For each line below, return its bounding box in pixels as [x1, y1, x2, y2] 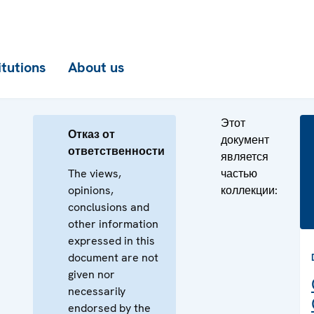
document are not [68, 250, 158, 265]
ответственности [68, 144, 165, 158]
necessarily [68, 284, 125, 299]
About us [68, 58, 124, 76]
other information [68, 217, 158, 231]
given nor [68, 267, 115, 282]
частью [221, 166, 257, 181]
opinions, [68, 183, 114, 198]
